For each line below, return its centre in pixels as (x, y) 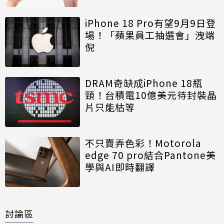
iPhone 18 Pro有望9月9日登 (150, 22)
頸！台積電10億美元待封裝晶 (151, 94)
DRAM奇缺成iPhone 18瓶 (144, 82)
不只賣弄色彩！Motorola (143, 142)
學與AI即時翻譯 (120, 166)
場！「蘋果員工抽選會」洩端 (150, 34)
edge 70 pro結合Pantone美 (150, 154)
